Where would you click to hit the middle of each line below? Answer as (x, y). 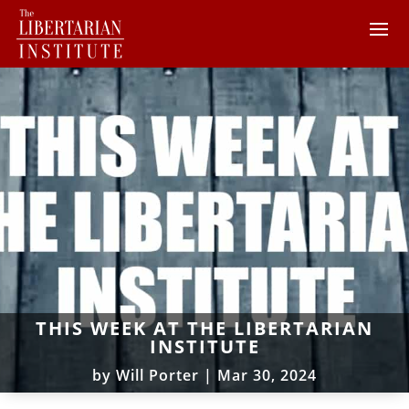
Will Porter (157, 375)
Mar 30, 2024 (267, 375)
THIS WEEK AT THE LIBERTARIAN (204, 328)
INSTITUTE (204, 346)
